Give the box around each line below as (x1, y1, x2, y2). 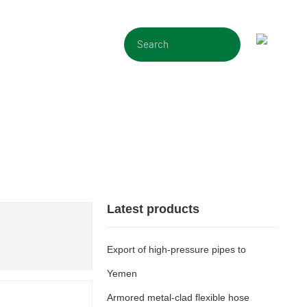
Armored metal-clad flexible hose (106, 292, 249, 303)
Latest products (106, 202, 199, 216)
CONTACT (3, 38, 54, 50)
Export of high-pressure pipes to (106, 244, 246, 255)
